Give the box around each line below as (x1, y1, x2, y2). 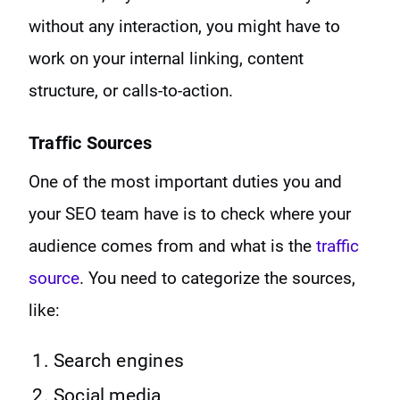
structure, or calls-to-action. (29, 80, 233, 102)
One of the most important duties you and (29, 171, 342, 193)
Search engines (54, 350, 184, 372)
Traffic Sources (29, 132, 152, 154)
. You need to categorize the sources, (79, 268, 355, 289)
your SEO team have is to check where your (29, 204, 351, 225)
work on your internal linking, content (29, 48, 304, 70)
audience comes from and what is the (29, 236, 316, 257)
